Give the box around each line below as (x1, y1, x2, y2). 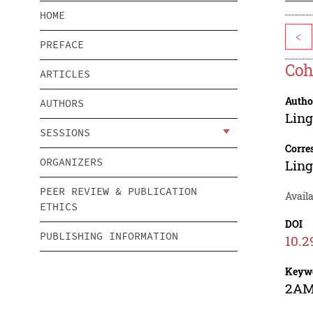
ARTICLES (40, 67, 90, 81)
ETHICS (40, 200, 78, 214)
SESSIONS (40, 126, 90, 140)
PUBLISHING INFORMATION (40, 229, 178, 243)
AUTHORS (40, 96, 84, 110)
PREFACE (40, 38, 84, 52)
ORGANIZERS (40, 155, 103, 169)
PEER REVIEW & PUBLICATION (40, 184, 197, 198)
